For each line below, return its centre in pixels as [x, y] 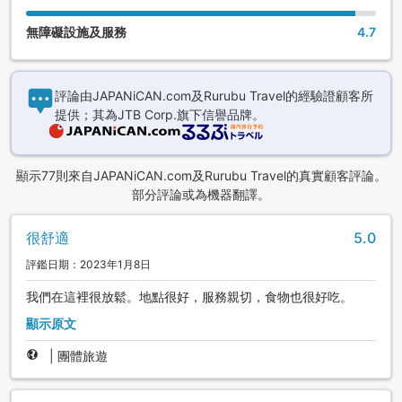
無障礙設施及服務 [76, 32]
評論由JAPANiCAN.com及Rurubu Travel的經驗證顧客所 [214, 96]
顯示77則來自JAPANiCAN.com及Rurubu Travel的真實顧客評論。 [201, 176]
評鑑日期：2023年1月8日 [88, 265]
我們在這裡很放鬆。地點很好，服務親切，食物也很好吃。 [189, 297]
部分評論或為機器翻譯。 [201, 195]
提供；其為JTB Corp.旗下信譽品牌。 [160, 115]
